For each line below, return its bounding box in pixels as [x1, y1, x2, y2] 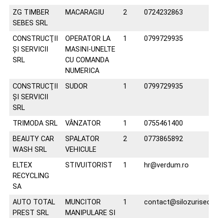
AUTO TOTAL [12, 198, 55, 206]
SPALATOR [65, 135, 99, 143]
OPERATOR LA [65, 35, 110, 43]
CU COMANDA [65, 56, 109, 64]
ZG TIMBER [12, 8, 49, 17]
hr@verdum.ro [144, 161, 189, 169]
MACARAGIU [65, 8, 104, 17]
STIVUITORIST [65, 161, 112, 169]
